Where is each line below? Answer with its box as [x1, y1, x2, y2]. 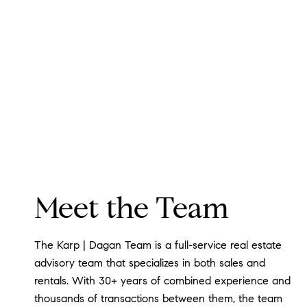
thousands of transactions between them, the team [34, 292, 282, 306]
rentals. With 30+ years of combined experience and [34, 274, 291, 288]
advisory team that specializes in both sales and [34, 256, 265, 270]
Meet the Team [34, 190, 229, 227]
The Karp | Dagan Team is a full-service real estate [34, 238, 282, 252]
